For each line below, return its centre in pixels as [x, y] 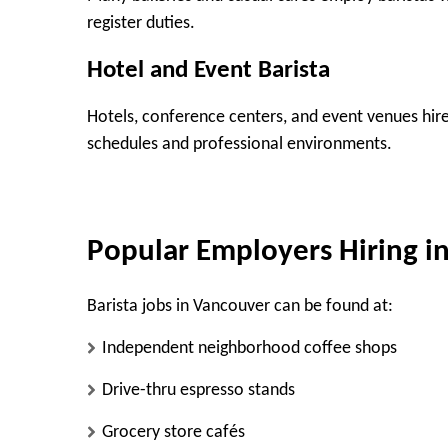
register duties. [141, 24]
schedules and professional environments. [239, 145]
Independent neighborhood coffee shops [249, 349]
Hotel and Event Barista [208, 70]
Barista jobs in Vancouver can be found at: [240, 307]
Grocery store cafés [173, 433]
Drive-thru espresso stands [198, 391]
